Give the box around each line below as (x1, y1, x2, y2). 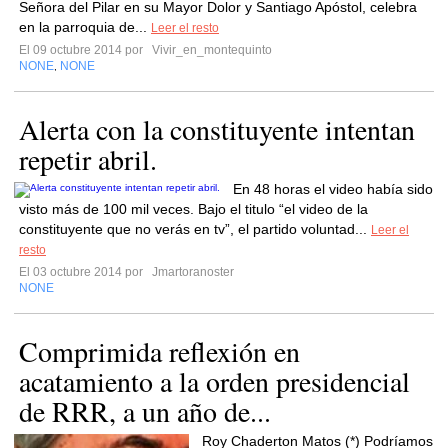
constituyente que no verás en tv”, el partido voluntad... (19, 221, 371, 237)
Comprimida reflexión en (19, 332, 300, 370)
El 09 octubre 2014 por (19, 43, 149, 57)
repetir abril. (19, 140, 157, 178)
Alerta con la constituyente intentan (19, 110, 415, 148)
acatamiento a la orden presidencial (19, 362, 410, 400)
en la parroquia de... (19, 19, 151, 35)
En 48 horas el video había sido (233, 181, 433, 197)
